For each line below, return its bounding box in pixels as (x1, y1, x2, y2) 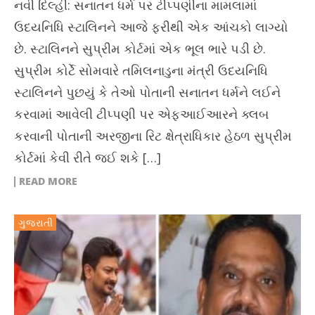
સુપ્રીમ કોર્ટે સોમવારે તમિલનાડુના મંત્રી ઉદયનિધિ (14, 62, 268, 79)
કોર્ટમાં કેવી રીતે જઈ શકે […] (14, 149, 161, 167)
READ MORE (19, 174, 77, 188)
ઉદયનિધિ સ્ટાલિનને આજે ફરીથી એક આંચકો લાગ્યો (14, 18, 288, 36)
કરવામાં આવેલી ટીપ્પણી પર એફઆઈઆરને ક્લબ (14, 105, 269, 123)
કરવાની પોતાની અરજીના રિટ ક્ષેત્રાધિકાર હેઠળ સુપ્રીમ (14, 127, 292, 145)
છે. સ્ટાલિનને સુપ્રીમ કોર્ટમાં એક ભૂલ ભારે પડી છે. (14, 40, 266, 58)
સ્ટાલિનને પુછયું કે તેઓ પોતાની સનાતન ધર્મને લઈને (14, 84, 281, 101)
